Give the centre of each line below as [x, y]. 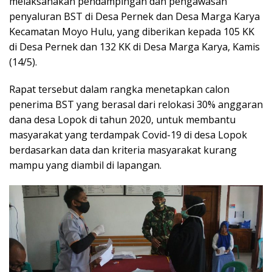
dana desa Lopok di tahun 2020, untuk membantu [122, 120]
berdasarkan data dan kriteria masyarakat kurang [123, 150]
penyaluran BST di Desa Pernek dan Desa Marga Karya [134, 17]
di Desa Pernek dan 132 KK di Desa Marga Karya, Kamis [134, 47]
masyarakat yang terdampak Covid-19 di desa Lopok [128, 135]
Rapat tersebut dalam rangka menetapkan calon [119, 90]
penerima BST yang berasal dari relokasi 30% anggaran [136, 105]
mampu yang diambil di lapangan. [85, 165]
